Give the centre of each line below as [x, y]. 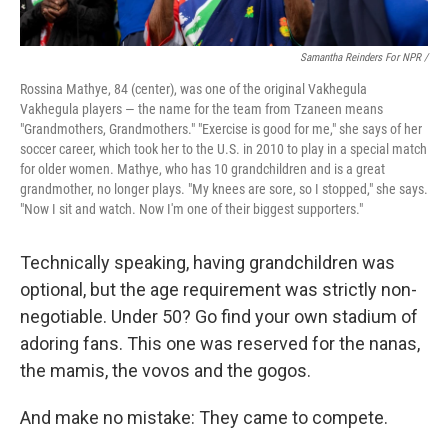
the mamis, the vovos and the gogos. [165, 370]
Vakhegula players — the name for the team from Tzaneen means [201, 109]
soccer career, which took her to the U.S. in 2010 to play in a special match [223, 149]
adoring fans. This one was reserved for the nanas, [220, 343]
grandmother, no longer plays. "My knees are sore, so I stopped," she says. [224, 189]
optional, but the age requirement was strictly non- [218, 289]
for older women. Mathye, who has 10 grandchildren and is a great [202, 169]
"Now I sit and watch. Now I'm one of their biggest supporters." [191, 209]
